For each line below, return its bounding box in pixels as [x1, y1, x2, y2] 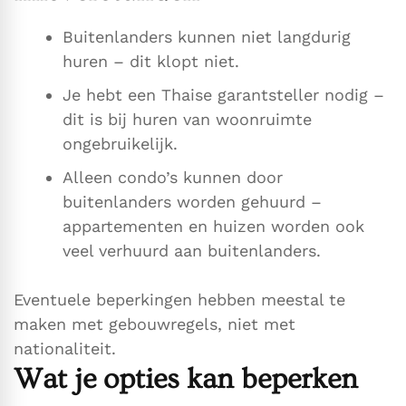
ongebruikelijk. [63, 134, 178, 154]
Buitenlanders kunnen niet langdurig [63, 27, 351, 47]
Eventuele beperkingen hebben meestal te [14, 290, 345, 310]
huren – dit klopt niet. [63, 52, 239, 72]
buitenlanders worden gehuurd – [63, 192, 322, 212]
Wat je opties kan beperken [14, 362, 358, 396]
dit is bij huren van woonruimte [63, 110, 312, 130]
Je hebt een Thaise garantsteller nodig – [63, 85, 384, 105]
